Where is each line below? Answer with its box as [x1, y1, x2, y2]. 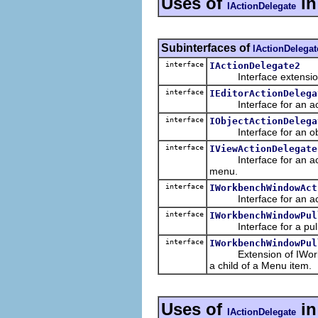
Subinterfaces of [161, 41, 253, 54]
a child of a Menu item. [209, 259, 312, 271]
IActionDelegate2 [209, 60, 300, 71]
